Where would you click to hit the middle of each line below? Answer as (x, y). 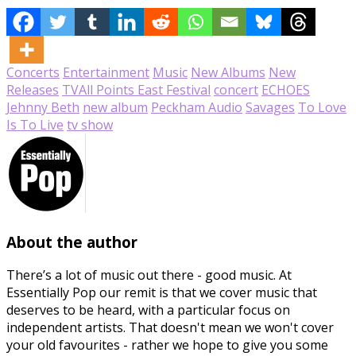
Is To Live (35, 124)
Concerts (33, 72)
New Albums (228, 72)
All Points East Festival (145, 89)
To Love (322, 107)
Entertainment (106, 72)
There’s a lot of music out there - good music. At (149, 275)
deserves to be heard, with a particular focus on (148, 310)
